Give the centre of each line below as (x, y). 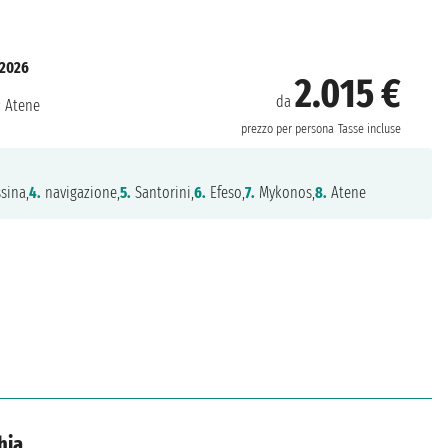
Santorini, (162, 193)
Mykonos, (284, 193)
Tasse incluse (369, 128)
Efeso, (225, 193)
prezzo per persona (287, 128)
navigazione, (80, 193)
